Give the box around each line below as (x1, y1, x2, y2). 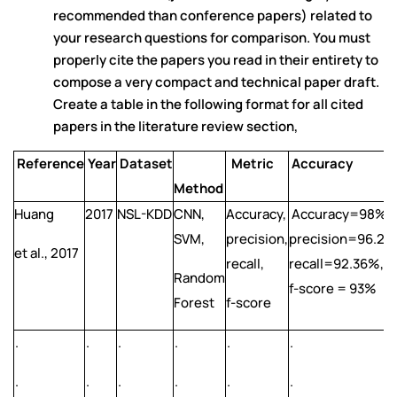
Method (174, 179, 223, 198)
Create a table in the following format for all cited (53, 95, 363, 114)
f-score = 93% (289, 279, 377, 299)
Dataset (117, 154, 173, 174)
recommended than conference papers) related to (53, 6, 372, 26)
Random (174, 269, 225, 288)
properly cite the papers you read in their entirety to (53, 51, 378, 70)
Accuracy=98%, (289, 205, 391, 224)
